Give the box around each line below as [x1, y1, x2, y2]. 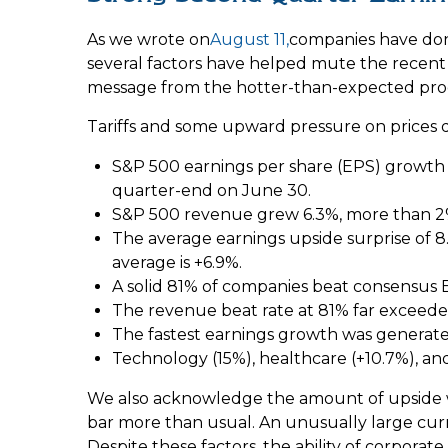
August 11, [210, 29, 289, 49]
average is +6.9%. [112, 252, 242, 272]
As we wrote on [87, 29, 210, 49]
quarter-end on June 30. [112, 180, 311, 200]
